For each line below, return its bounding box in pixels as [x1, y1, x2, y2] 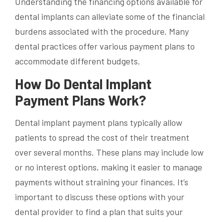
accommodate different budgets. [15, 55, 140, 67]
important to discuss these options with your [15, 191, 184, 203]
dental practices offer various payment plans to [15, 41, 195, 52]
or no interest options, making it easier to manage [15, 162, 202, 173]
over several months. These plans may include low [15, 147, 204, 158]
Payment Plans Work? [15, 92, 146, 109]
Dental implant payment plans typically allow [15, 117, 182, 128]
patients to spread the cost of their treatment [15, 132, 189, 143]
